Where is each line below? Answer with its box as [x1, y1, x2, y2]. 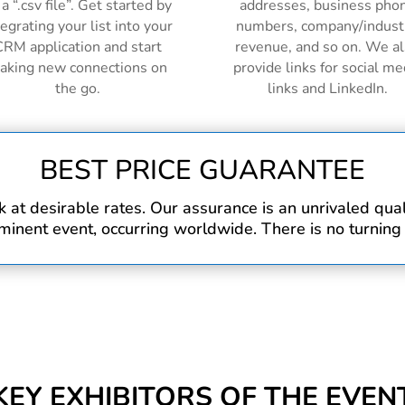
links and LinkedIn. [267, 79, 388, 99]
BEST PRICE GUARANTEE [40, 152, 365, 190]
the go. [54, 79, 100, 99]
